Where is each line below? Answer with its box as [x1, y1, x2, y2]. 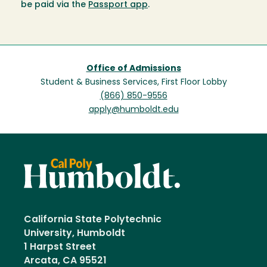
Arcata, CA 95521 [24, 256, 107, 266]
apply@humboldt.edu [88, 105, 179, 114]
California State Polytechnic [24, 215, 162, 225]
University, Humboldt [24, 228, 130, 238]
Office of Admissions [86, 64, 181, 73]
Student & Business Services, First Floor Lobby [40, 77, 227, 87]
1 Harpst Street [24, 242, 96, 252]
